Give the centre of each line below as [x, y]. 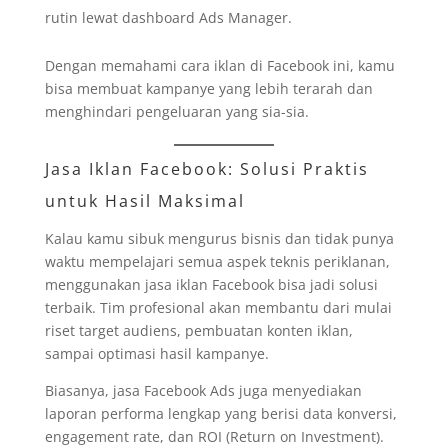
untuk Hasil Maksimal [144, 200]
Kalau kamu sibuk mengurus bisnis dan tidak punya [219, 238]
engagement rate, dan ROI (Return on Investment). [214, 436]
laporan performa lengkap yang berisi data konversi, [220, 413]
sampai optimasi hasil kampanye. [156, 353]
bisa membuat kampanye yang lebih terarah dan [208, 88]
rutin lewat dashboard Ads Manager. [168, 17]
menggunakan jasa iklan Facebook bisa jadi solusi [211, 284]
